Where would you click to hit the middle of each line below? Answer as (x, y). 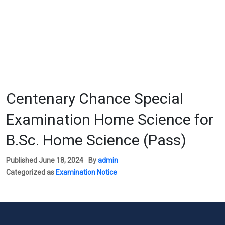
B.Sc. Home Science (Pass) (96, 140)
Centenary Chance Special (95, 98)
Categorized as (31, 172)
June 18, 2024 (61, 160)
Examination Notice (86, 172)
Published (22, 160)
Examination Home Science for (110, 119)
